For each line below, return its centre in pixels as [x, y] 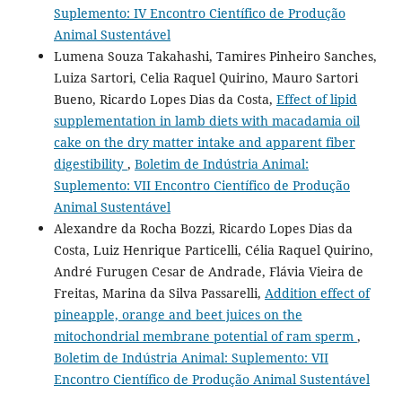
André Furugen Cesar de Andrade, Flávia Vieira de [208, 271]
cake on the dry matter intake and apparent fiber [204, 142]
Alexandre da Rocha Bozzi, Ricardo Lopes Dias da [203, 228]
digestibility [90, 163]
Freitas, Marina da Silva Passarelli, [159, 293]
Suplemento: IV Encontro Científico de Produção [199, 13]
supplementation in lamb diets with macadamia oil [206, 120]
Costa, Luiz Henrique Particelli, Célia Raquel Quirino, [213, 249]
